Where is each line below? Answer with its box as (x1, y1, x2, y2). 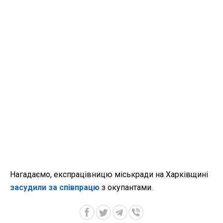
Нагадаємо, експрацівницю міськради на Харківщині (10, 170, 208, 180)
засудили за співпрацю (10, 183, 100, 193)
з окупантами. (100, 183, 153, 193)
